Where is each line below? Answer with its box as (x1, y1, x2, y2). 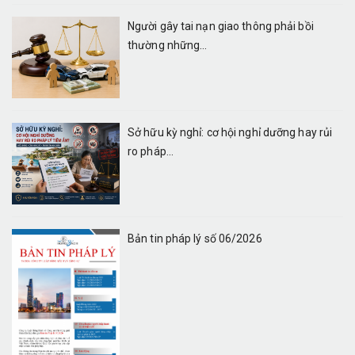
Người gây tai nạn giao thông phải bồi (128, 20, 314, 32)
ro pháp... (128, 144, 174, 158)
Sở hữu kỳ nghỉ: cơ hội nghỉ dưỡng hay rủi (128, 125, 333, 139)
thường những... (128, 39, 208, 52)
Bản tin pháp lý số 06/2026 (128, 231, 262, 245)
